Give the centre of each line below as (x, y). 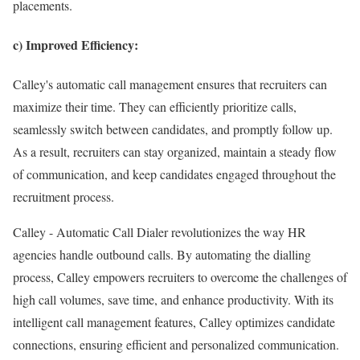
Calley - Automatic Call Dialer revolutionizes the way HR (160, 232)
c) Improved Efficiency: (76, 45)
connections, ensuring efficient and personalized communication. (176, 345)
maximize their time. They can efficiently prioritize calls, (155, 107)
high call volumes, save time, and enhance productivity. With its (173, 300)
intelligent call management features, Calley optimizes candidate (174, 322)
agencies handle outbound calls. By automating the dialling (162, 255)
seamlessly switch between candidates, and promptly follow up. (173, 129)
